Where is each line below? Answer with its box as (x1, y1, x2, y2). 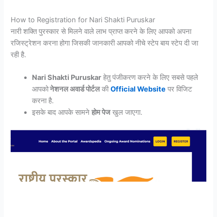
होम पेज (92, 108, 111, 117)
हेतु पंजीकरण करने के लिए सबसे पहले (101, 73, 199, 82)
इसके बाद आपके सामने (32, 108, 92, 117)
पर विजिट (166, 85, 193, 94)
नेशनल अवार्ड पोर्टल (48, 85, 100, 94)
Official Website (110, 85, 166, 94)
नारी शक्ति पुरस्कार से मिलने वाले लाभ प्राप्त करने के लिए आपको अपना (11, 27, 192, 36)
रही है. (11, 50, 27, 59)
